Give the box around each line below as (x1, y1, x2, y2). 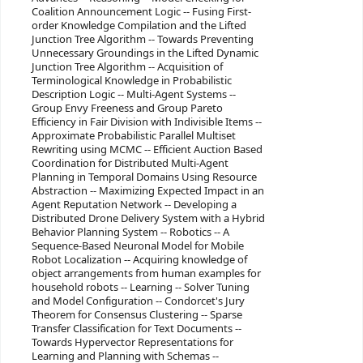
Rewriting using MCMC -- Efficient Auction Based (31, 142, 263, 158)
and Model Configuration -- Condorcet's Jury (31, 293, 245, 310)
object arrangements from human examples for (31, 266, 261, 282)
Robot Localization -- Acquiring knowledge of (31, 252, 247, 268)
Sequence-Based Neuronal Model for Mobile (31, 238, 244, 254)
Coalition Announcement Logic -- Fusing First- (31, 4, 251, 20)
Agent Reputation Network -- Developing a (31, 197, 237, 213)
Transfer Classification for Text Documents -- (31, 321, 241, 337)
